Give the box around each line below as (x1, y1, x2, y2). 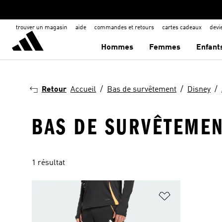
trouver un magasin (16, 25, 67, 31)
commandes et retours (94, 25, 154, 31)
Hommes (101, 44, 134, 52)
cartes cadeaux (162, 25, 202, 31)
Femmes (149, 44, 181, 52)
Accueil (70, 86, 96, 94)
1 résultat (32, 159, 65, 167)
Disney (187, 86, 211, 94)
